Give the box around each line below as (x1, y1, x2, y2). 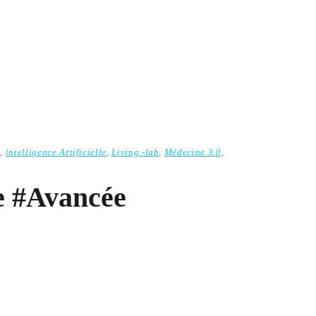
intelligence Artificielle (5, 147, 107, 157)
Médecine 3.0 (164, 147, 221, 157)
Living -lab (111, 147, 159, 157)
